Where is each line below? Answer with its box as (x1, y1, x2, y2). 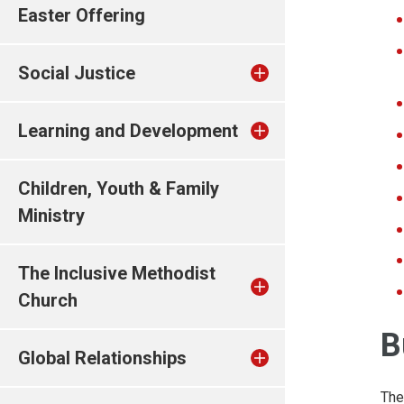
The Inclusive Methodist (18, 262, 216, 284)
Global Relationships (18, 347, 187, 369)
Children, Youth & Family (18, 178, 219, 199)
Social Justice (18, 62, 135, 84)
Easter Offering (18, 5, 145, 26)
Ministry (18, 205, 85, 226)
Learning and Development (18, 120, 238, 142)
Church (18, 289, 78, 311)
